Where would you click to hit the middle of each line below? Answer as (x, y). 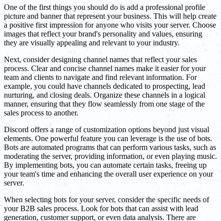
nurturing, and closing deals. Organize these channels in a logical (105, 95)
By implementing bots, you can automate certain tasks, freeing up (105, 165)
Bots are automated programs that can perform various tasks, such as (110, 147)
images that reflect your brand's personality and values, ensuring (103, 34)
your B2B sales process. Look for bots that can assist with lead (101, 208)
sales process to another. (41, 112)
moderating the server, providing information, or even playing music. (110, 156)
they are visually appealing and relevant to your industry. (92, 42)
